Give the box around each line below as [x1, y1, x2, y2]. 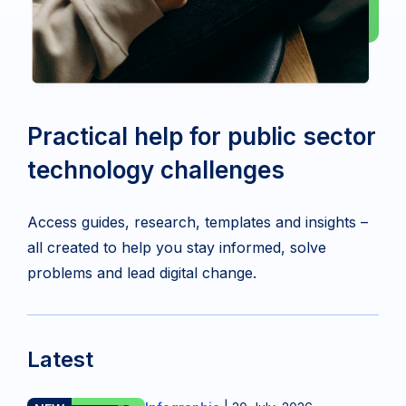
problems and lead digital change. [27, 263, 256, 282]
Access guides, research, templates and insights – [27, 212, 368, 231]
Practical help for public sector [27, 121, 376, 150]
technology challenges [27, 155, 285, 184]
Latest [27, 345, 93, 372]
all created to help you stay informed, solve [27, 237, 326, 256]
